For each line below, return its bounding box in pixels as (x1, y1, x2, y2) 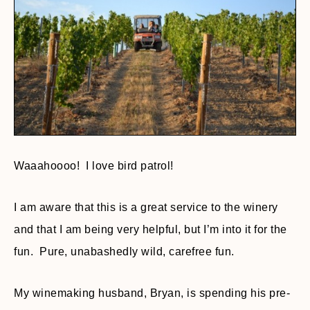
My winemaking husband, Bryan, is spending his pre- (14, 286, 290, 299)
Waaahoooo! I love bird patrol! (14, 159, 174, 172)
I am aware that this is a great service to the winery (14, 201, 278, 213)
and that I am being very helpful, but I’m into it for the (14, 223, 287, 235)
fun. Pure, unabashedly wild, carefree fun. (14, 245, 235, 257)
